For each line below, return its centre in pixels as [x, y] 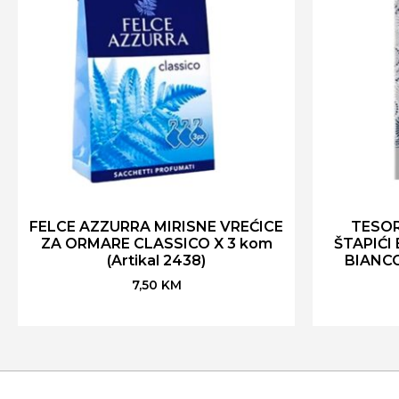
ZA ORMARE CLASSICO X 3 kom [156, 243]
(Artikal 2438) [156, 260]
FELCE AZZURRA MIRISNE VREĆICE [156, 226]
